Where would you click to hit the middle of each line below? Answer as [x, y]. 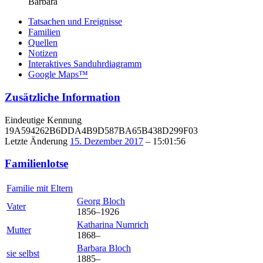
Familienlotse [36, 164]
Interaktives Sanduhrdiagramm [85, 64]
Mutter [19, 230]
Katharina [96, 225]
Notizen [43, 53]
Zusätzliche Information [63, 97]
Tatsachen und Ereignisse [75, 22]
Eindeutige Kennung [43, 120]
